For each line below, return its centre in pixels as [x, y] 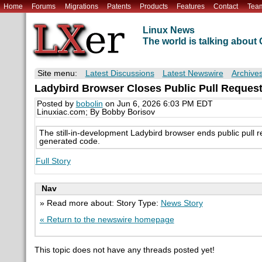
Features [191, 6]
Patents [119, 6]
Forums [44, 6]
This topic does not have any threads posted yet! [124, 250]
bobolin [89, 104]
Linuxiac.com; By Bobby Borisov [96, 112]
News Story [182, 203]
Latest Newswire [193, 74]
